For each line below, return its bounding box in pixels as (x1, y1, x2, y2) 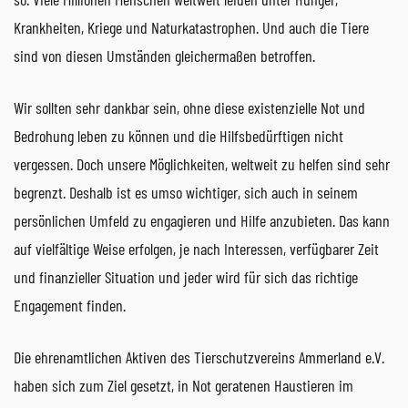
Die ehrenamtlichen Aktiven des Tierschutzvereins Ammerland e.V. (14, 346, 384, 367)
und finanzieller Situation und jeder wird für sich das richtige (14, 266, 358, 287)
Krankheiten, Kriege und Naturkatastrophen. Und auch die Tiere (14, 16, 369, 37)
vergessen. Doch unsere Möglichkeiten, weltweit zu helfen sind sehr (14, 153, 390, 174)
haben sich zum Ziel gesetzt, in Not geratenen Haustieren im (14, 374, 353, 395)
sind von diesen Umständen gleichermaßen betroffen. (14, 45, 315, 66)
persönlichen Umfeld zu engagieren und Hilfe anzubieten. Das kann (14, 209, 390, 230)
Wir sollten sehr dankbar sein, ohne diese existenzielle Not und (14, 97, 365, 117)
